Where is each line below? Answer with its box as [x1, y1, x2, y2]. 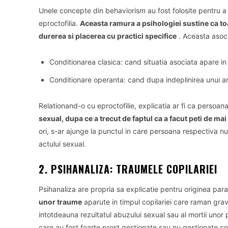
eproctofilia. [39, 19, 80, 27]
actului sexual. [39, 139, 86, 148]
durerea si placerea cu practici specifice [39, 32, 177, 40]
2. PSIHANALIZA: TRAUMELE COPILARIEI [39, 161, 217, 177]
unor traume [39, 197, 82, 206]
